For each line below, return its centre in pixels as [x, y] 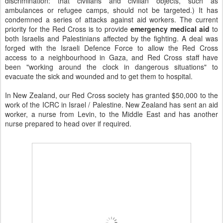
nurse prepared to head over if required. [68, 124]
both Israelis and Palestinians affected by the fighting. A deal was [111, 39]
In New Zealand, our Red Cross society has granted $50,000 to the [111, 95]
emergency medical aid [171, 29]
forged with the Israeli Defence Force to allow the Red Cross [111, 48]
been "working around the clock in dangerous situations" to [111, 67]
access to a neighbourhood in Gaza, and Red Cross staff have [111, 57]
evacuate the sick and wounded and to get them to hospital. [99, 76]
